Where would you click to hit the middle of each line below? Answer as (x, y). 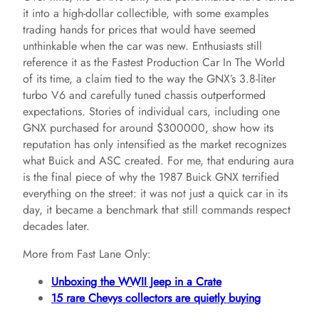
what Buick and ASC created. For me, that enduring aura (158, 161)
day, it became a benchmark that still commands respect (157, 210)
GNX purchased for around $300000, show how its (148, 128)
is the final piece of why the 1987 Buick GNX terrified (151, 177)
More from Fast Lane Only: (87, 254)
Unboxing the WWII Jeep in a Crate (136, 282)
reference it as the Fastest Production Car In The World (154, 63)
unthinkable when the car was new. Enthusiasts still (142, 46)
